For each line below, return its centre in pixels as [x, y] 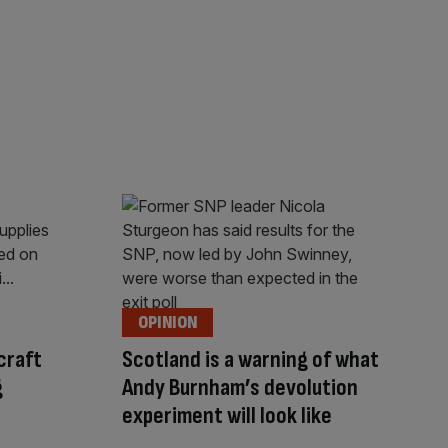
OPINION [167, 323]
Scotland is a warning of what [250, 360]
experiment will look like [227, 416]
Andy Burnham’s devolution [240, 388]
